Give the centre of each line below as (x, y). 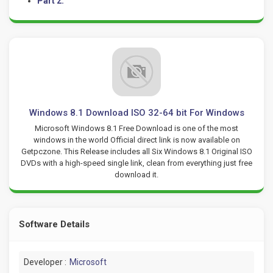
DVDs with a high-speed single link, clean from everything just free (136, 163)
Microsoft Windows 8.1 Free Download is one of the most (136, 128)
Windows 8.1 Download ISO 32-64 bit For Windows (136, 112)
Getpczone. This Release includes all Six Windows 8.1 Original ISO (136, 151)
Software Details (54, 224)
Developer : (45, 262)
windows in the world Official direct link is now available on (136, 140)
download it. (136, 174)
